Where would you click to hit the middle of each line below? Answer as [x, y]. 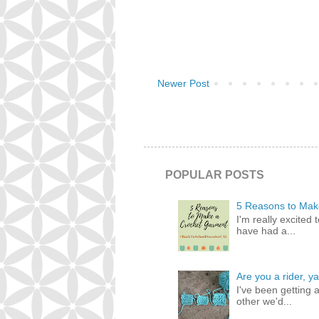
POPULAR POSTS [215, 175]
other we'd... [265, 302]
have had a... [266, 230]
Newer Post [183, 84]
